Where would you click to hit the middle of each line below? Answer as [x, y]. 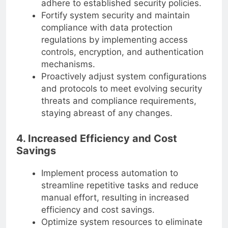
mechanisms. [68, 64]
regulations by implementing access [114, 40]
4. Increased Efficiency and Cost [97, 138]
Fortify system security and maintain [115, 16]
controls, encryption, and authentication [122, 52]
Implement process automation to [109, 173]
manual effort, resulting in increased [115, 197]
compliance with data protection [107, 28]
